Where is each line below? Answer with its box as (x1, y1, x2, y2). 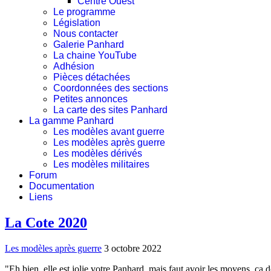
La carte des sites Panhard (53, 105, 168, 115)
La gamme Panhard (29, 116, 114, 126)
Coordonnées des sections (53, 83, 168, 93)
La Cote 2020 (5, 214, 87, 230)
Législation (53, 18, 100, 28)
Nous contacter (53, 28, 118, 39)
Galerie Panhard (53, 39, 124, 50)
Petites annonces (53, 94, 128, 104)
